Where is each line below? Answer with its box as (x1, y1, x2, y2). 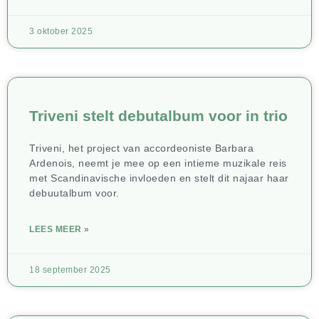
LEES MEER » (29, 224, 90, 234)
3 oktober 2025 (29, 26, 93, 36)
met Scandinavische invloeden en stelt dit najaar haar (29, 172, 289, 184)
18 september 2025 (29, 264, 111, 275)
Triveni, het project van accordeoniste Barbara (29, 142, 253, 154)
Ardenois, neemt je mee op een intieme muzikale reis (29, 157, 287, 169)
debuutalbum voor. (29, 187, 120, 199)
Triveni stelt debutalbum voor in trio (29, 107, 288, 124)
